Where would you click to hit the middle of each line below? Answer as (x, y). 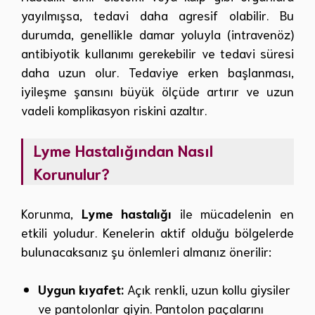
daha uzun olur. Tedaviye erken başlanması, (157, 72)
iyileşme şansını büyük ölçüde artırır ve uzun (157, 91)
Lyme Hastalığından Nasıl (123, 150)
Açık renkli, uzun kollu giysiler (207, 289)
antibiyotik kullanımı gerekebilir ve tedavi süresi (157, 53)
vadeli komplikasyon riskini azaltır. (114, 110)
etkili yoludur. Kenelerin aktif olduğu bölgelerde (157, 232)
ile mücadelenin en (233, 213)
